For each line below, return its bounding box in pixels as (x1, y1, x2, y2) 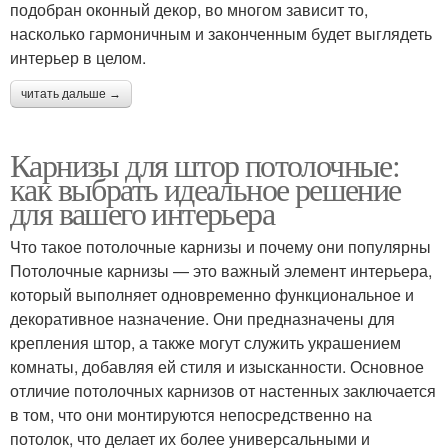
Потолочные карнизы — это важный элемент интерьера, (10, 258, 432, 282)
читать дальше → (21, 86, 121, 101)
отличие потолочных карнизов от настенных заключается (10, 378, 436, 402)
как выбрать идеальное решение (10, 166, 401, 210)
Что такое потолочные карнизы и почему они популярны (10, 234, 431, 258)
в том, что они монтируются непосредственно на (10, 402, 372, 426)
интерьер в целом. (10, 45, 146, 69)
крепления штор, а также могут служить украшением (10, 330, 401, 354)
